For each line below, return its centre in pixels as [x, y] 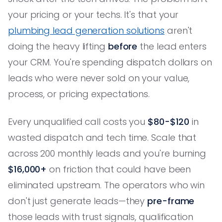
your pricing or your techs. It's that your [93, 14]
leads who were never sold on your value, [99, 78]
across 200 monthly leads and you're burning [107, 153]
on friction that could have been [119, 169]
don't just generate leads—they [78, 201]
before [123, 46]
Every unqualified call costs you [78, 121]
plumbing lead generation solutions [86, 30]
